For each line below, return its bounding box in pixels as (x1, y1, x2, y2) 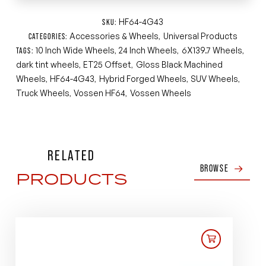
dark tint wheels (15, 59, 79, 69)
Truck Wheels (15, 87, 69, 98)
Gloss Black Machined (135, 59, 223, 69)
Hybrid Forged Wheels (99, 73, 186, 84)
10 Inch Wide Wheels (36, 45, 115, 55)
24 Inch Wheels (119, 45, 178, 55)
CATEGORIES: (28, 31, 70, 41)
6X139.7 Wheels (181, 45, 242, 55)
